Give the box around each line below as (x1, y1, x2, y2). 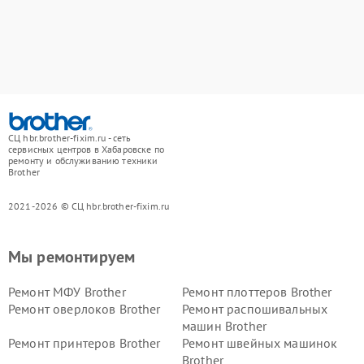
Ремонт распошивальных (182, 301, 328, 318)
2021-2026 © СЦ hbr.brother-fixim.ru (8, 200, 170, 213)
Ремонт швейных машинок (182, 335, 338, 352)
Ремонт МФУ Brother (8, 284, 126, 301)
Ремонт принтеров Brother (8, 335, 161, 352)
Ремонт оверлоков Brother (8, 301, 161, 318)
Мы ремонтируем (8, 246, 136, 268)
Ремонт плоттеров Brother (182, 284, 332, 301)
